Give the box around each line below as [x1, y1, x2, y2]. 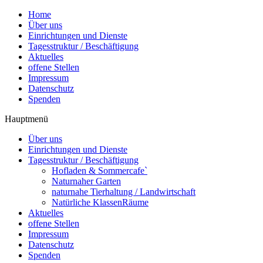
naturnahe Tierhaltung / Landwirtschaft [52, 187, 195, 197]
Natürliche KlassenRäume [52, 197, 149, 207]
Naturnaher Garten [52, 176, 121, 186]
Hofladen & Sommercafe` [52, 166, 147, 176]
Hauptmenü [5, 114, 48, 124]
